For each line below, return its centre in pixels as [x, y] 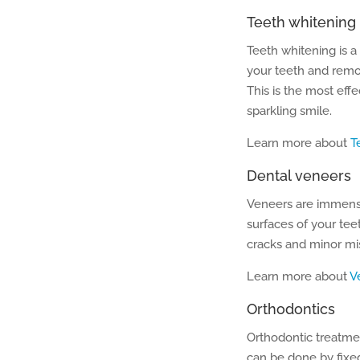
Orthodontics [291, 309]
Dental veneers [299, 176]
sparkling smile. [289, 111]
